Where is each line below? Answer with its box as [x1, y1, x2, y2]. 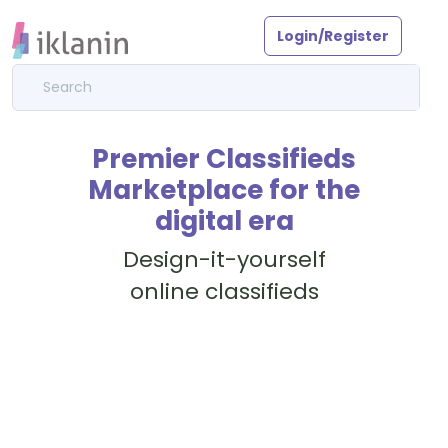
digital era [154, 202, 294, 239]
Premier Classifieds [92, 140, 356, 177]
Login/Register [277, 26, 389, 46]
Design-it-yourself [122, 244, 326, 275]
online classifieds [129, 276, 319, 307]
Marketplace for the [88, 171, 360, 208]
